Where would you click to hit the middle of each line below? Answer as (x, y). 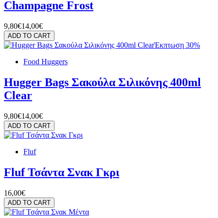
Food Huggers (45, 62)
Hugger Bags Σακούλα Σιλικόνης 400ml (102, 82)
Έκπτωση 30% (177, 45)
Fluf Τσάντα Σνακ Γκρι (62, 172)
